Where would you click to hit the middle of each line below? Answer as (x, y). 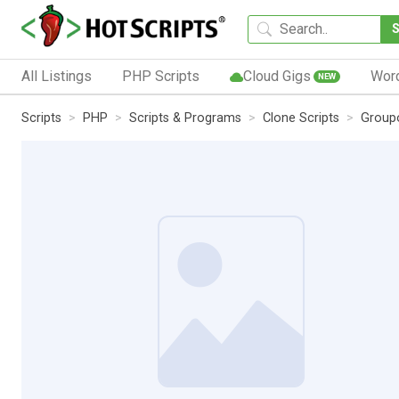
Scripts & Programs (185, 118)
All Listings (57, 76)
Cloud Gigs (277, 76)
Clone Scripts (301, 118)
